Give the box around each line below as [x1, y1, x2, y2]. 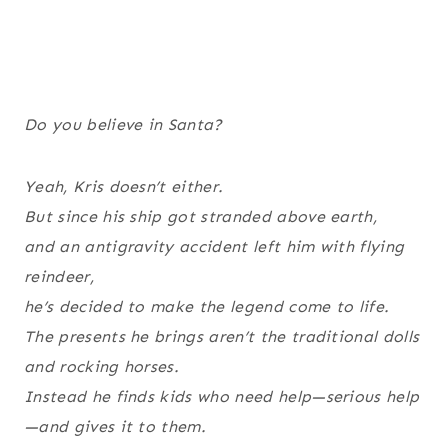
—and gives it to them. [24, 417, 207, 437]
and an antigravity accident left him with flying [24, 237, 405, 257]
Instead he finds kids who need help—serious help [24, 387, 420, 407]
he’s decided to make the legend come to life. [24, 297, 390, 317]
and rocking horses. [24, 357, 180, 377]
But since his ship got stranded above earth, [24, 207, 378, 227]
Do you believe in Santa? [24, 115, 223, 135]
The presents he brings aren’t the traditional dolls [24, 327, 420, 347]
